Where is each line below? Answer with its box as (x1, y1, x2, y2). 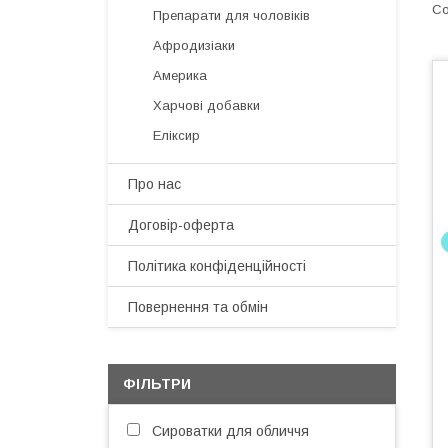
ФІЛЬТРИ (123, 376, 191, 392)
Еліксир (153, 128, 200, 143)
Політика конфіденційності (128, 258, 306, 274)
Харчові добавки (153, 98, 260, 113)
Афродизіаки (153, 38, 235, 53)
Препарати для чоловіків (153, 8, 310, 23)
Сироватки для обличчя (152, 423, 309, 439)
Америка (153, 68, 207, 83)
